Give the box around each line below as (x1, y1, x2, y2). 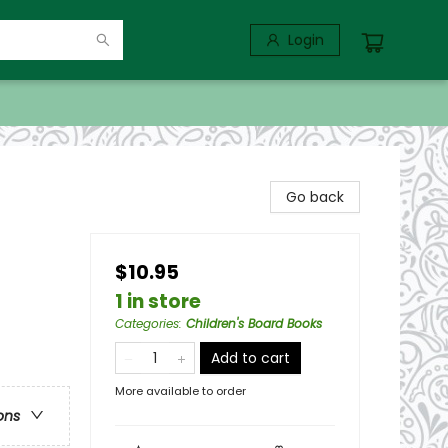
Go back (286, 187, 344, 207)
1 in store (115, 288, 201, 315)
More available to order (115, 383, 246, 399)
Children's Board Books (186, 315, 322, 332)
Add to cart (211, 348, 290, 368)
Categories (115, 315, 179, 332)
